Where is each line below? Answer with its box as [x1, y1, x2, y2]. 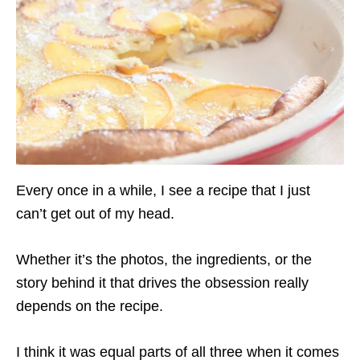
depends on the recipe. [16, 298, 163, 314]
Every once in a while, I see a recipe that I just [16, 182, 310, 198]
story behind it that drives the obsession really [16, 275, 309, 291]
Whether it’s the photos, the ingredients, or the [16, 252, 312, 268]
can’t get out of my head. [16, 206, 174, 222]
